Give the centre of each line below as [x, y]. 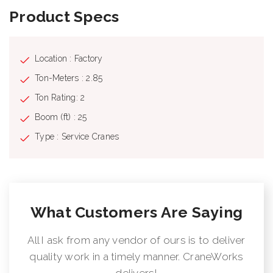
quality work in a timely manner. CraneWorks [136, 256]
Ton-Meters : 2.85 [69, 78]
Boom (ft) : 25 [61, 117]
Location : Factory [69, 58]
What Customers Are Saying [136, 212]
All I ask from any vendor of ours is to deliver [136, 240]
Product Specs [64, 16]
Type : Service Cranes [77, 136]
